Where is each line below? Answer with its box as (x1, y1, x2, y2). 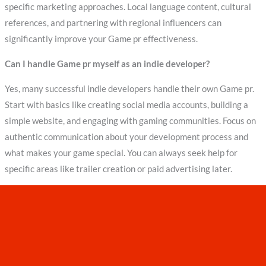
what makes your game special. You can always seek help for (4, 147, 237, 158)
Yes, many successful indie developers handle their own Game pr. (4, 83, 254, 94)
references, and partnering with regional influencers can (4, 18, 221, 28)
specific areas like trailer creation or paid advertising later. (4, 163, 232, 174)
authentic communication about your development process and (4, 131, 248, 142)
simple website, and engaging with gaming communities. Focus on (4, 115, 256, 126)
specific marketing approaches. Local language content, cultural (4, 2, 251, 12)
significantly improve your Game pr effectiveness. (4, 34, 198, 45)
